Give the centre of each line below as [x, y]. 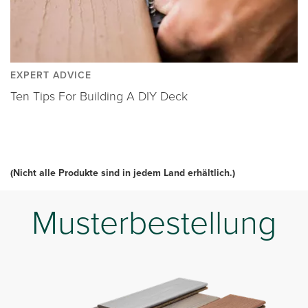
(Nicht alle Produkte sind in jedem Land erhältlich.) [123, 173]
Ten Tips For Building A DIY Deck [99, 96]
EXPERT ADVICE [51, 75]
